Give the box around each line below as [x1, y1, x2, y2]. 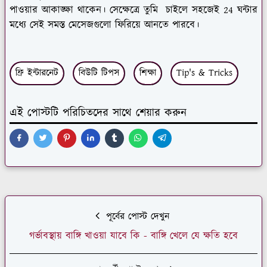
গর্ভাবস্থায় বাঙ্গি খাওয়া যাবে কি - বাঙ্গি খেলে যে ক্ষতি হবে [29, 228, 238, 243]
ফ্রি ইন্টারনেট [15, 66, 58, 80]
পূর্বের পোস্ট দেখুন [103, 209, 169, 223]
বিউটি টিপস [79, 66, 119, 80]
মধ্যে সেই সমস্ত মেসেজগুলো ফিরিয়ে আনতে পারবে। [10, 17, 199, 32]
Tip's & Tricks [176, 66, 232, 80]
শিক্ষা [139, 66, 156, 80]
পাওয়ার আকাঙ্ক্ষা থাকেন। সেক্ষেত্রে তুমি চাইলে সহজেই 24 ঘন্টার [10, 2, 257, 17]
